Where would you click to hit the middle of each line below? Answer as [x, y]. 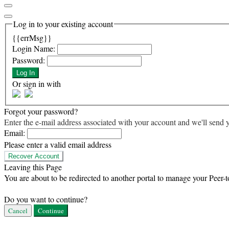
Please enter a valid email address [58, 144]
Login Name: [34, 48]
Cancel [18, 210]
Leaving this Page [33, 167]
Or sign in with [37, 83]
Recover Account [34, 156]
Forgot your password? [41, 111]
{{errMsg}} [32, 37]
